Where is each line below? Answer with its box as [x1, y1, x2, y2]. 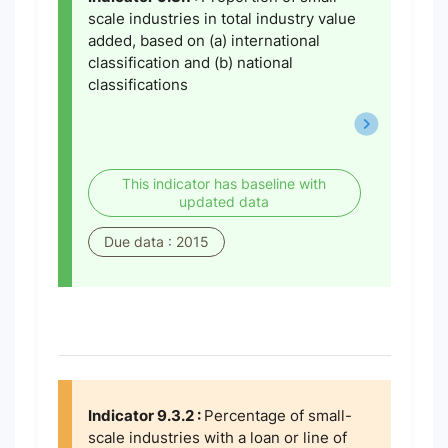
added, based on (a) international [87, 31, 320, 50]
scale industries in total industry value [87, 9, 356, 28]
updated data [179, 193, 269, 210]
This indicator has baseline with [122, 175, 326, 192]
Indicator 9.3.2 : [87, 406, 204, 425]
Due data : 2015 [103, 233, 209, 250]
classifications [87, 75, 188, 94]
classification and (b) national [87, 53, 293, 72]
